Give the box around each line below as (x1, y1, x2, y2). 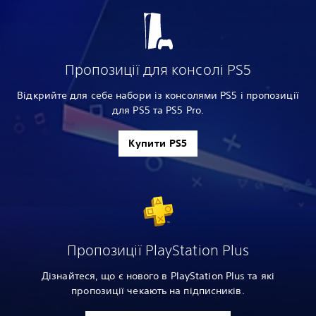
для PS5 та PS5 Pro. (112, 104, 204, 117)
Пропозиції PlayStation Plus (66, 242, 250, 259)
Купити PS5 (128, 137, 188, 150)
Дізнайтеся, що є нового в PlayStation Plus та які (42, 269, 274, 283)
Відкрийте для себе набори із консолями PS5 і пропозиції (17, 89, 299, 102)
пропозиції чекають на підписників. (71, 284, 245, 298)
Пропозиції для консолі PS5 (64, 61, 252, 78)
